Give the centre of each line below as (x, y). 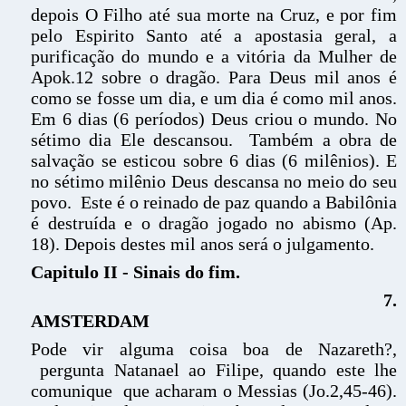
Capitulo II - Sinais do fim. (135, 272)
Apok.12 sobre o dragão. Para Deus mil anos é (214, 77)
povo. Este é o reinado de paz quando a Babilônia (214, 202)
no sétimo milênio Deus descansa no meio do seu (214, 181)
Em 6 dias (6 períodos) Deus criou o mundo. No (214, 119)
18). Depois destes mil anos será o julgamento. (203, 244)
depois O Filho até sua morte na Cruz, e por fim (214, 14)
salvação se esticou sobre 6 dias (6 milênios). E (214, 160)
